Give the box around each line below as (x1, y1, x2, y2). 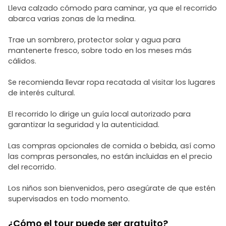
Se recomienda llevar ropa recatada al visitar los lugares (8, 77, 215, 87)
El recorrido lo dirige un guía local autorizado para (8, 109, 191, 119)
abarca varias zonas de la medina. (8, 14, 136, 24)
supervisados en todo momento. (8, 194, 130, 204)
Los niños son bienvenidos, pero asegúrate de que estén (8, 183, 215, 193)
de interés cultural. (8, 88, 75, 98)
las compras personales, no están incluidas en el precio (8, 151, 212, 161)
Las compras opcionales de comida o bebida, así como (8, 141, 215, 151)
